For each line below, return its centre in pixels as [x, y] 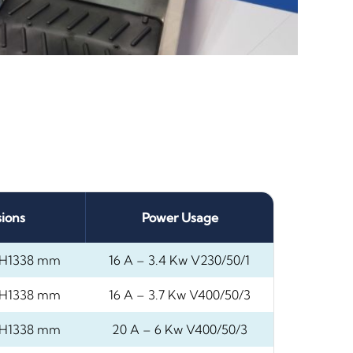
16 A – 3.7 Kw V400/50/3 [179, 294]
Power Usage [180, 217]
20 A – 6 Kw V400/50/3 [179, 329]
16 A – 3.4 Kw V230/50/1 [179, 260]
